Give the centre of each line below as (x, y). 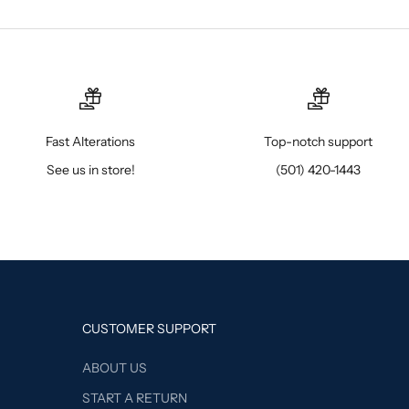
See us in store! (90, 170)
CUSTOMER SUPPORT (149, 329)
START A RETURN (134, 399)
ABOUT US (114, 368)
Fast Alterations (91, 142)
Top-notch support (319, 142)
